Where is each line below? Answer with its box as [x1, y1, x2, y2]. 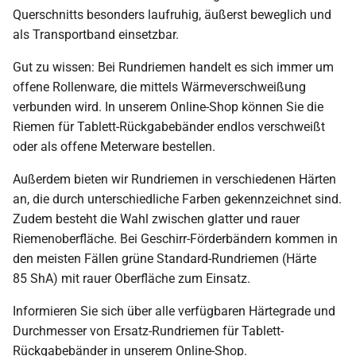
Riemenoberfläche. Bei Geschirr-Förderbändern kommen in [13, 230, 338, 246]
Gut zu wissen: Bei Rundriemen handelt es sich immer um [13, 59, 334, 75]
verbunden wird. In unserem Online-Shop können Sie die [13, 99, 323, 114]
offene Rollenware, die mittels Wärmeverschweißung [13, 79, 306, 95]
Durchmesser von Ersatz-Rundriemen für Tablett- [13, 323, 284, 339]
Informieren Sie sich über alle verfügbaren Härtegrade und [13, 303, 335, 319]
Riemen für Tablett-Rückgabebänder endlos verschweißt [13, 118, 325, 134]
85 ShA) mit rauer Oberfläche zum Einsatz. [13, 270, 250, 286]
